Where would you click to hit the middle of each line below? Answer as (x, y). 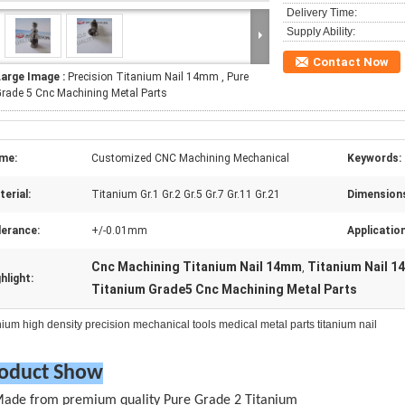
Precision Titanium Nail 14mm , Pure (158, 77)
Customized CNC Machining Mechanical (190, 158)
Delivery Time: (322, 13)
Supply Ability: (321, 32)
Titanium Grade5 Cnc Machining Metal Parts (224, 289)
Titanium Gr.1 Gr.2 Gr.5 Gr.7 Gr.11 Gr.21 (186, 194)
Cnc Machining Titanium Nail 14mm (197, 267)
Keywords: (374, 158)
